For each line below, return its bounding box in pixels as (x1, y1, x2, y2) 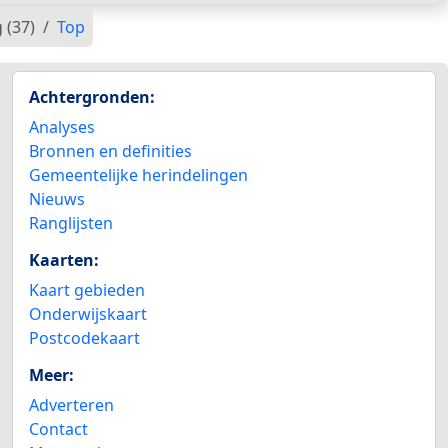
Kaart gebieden (29, 279, 145, 301)
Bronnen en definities (29, 140, 192, 162)
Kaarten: (29, 249, 99, 271)
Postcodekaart (29, 327, 140, 349)
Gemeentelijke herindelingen (29, 164, 248, 186)
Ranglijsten (29, 212, 113, 234)
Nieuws (29, 188, 85, 210)
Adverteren (29, 394, 114, 416)
